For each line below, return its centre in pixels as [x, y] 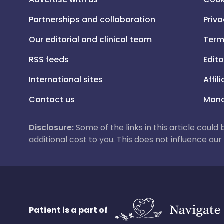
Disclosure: [51, 128]
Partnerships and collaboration [92, 20]
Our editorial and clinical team [90, 40]
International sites [66, 80]
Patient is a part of [68, 210]
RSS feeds [49, 60]
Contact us [52, 100]
